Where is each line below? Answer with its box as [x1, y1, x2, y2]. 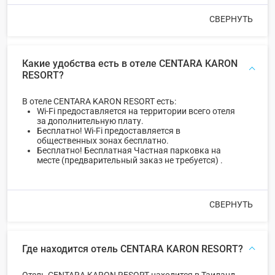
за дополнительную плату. [37, 116, 144, 126]
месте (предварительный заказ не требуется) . [37, 155, 223, 166]
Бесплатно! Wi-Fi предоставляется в [37, 126, 180, 136]
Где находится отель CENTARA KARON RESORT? [22, 243, 243, 255]
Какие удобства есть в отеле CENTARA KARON [22, 58, 238, 70]
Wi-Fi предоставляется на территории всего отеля [37, 106, 235, 117]
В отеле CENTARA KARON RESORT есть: [22, 96, 176, 107]
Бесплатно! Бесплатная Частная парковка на [37, 145, 221, 156]
